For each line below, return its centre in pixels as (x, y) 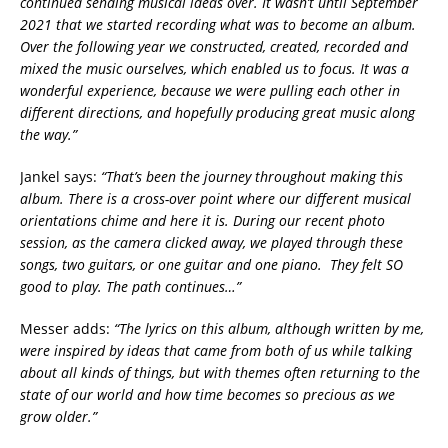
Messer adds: (67, 328)
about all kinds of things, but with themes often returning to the (220, 372)
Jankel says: (60, 176)
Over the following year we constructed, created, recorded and (214, 46)
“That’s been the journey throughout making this (252, 176)
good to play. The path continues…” (130, 286)
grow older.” (58, 416)
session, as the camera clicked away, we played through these (211, 242)
